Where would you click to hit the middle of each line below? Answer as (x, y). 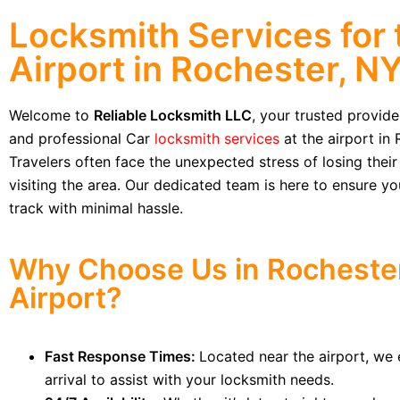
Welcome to (51, 115)
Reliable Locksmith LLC (173, 115)
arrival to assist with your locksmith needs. (189, 379)
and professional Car (79, 138)
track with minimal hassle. (96, 208)
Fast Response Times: (122, 356)
